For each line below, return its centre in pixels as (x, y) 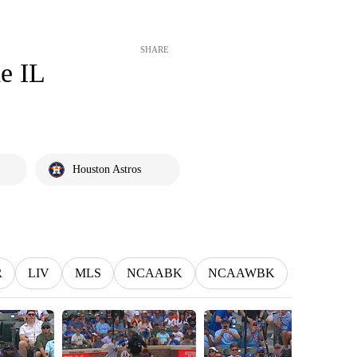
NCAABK (155, 273)
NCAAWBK (241, 273)
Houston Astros (107, 169)
